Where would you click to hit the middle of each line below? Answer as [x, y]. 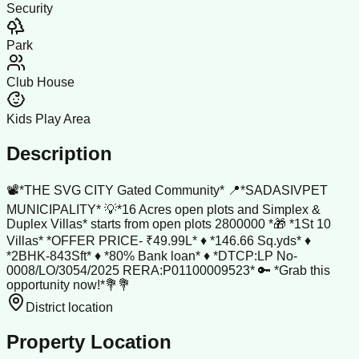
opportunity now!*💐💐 [69, 285]
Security [30, 9]
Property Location [89, 342]
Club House [40, 83]
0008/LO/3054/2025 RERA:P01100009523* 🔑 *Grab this [168, 271]
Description [59, 154]
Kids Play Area [48, 119]
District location [69, 308]
